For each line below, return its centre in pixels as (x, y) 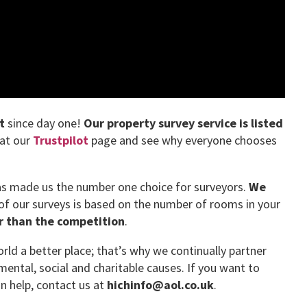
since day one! (44, 123)
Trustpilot (61, 140)
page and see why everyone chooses (183, 140)
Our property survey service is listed (183, 123)
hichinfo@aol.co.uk (160, 285)
